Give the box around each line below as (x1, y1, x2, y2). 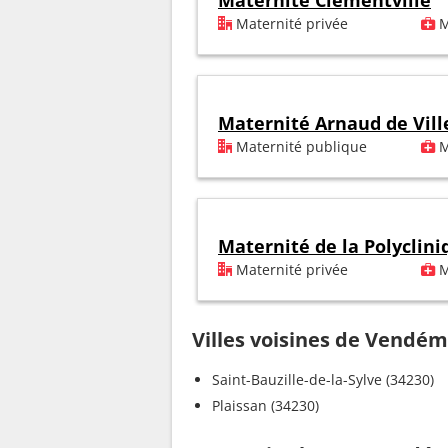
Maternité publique (232, 137, 367, 157)
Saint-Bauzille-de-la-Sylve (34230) (212, 370, 434, 390)
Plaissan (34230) (212, 396, 319, 416)
